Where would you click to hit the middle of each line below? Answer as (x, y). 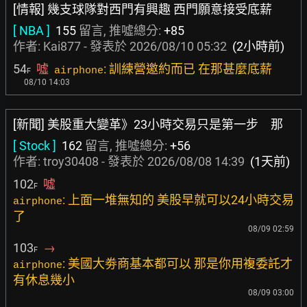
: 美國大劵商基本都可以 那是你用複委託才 (177, 263)
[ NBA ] (32, 30)
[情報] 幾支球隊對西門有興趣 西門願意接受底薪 (143, 9)
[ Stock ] (35, 146)
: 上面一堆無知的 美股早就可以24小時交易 (178, 200)
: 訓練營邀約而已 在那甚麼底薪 (188, 69)
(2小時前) (258, 46)
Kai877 (62, 46)
